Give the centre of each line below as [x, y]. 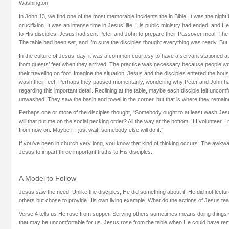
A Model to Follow [48, 179]
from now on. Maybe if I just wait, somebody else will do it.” [91, 130]
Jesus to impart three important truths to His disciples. [86, 152]
